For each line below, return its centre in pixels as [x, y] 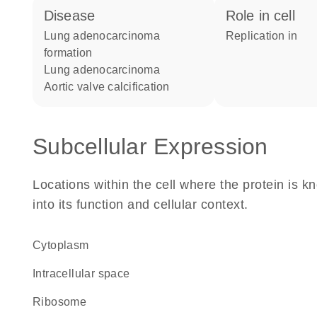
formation [68, 53]
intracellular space [83, 273]
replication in [266, 36]
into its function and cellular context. [140, 204]
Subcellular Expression [150, 146]
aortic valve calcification [111, 87]
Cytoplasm [65, 245]
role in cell [265, 16]
